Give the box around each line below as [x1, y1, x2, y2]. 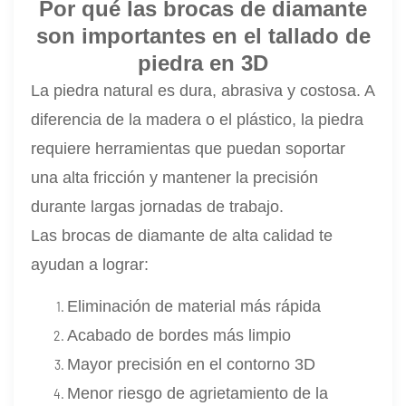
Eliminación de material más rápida [67, 296, 322, 315]
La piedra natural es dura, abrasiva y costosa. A [31, 81, 375, 100]
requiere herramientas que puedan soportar [31, 139, 346, 158]
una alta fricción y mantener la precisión [31, 168, 319, 187]
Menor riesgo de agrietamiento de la [67, 383, 329, 402]
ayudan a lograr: [31, 255, 150, 274]
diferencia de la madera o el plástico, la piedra [31, 110, 364, 129]
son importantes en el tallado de [35, 23, 371, 48]
